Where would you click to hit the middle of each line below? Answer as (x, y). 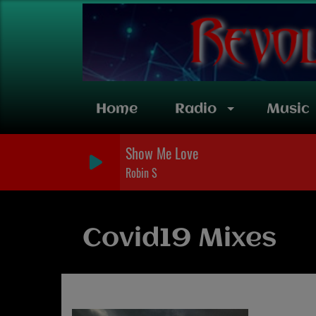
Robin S (141, 173)
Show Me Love (162, 153)
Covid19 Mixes (180, 239)
